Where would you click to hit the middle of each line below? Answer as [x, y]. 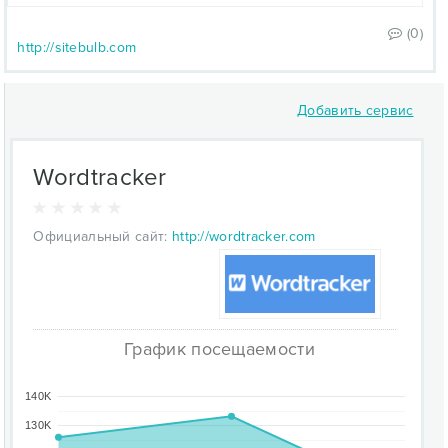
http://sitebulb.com [77, 47]
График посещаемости [219, 349]
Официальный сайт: [100, 236]
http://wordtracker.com [243, 236]
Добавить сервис [355, 110]
